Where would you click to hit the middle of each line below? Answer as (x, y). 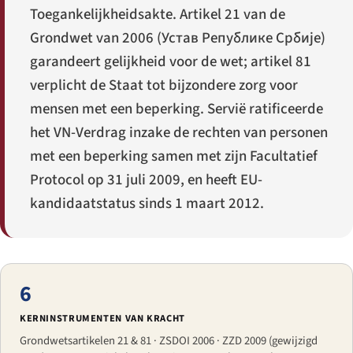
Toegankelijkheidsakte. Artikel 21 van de (158, 15)
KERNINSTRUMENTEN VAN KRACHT (102, 319)
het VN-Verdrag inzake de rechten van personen (179, 133)
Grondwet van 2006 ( (96, 39)
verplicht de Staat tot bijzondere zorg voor (164, 86)
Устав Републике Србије (241, 39)
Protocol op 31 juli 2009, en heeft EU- (146, 180)
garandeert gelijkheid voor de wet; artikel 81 (171, 62)
